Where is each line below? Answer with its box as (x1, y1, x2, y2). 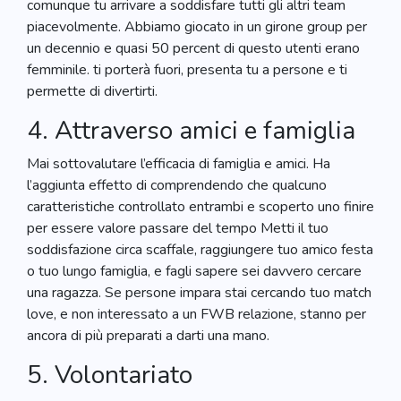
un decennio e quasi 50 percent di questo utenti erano (27, 38, 360, 58)
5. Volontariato (27, 358, 192, 392)
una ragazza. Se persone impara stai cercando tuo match (27, 283, 371, 303)
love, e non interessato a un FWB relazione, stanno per (27, 304, 366, 324)
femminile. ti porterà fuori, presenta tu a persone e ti (27, 60, 347, 80)
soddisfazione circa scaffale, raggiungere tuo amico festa (27, 240, 373, 260)
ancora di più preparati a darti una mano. (27, 326, 269, 346)
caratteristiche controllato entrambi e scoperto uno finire (27, 197, 374, 217)
